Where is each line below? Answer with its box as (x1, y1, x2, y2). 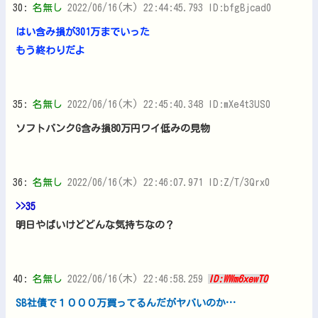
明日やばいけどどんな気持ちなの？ (16, 219, 175, 230)
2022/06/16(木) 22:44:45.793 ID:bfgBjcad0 (67, 2, 271, 13)
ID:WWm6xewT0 (208, 273, 268, 284)
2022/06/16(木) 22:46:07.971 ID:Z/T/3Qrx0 (67, 177, 270, 187)
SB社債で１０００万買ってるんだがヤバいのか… (16, 297, 236, 308)
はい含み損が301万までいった (16, 26, 150, 37)
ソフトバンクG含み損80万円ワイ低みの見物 (16, 123, 210, 133)
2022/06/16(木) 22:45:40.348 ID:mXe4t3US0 (67, 99, 270, 109)
